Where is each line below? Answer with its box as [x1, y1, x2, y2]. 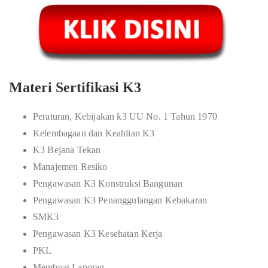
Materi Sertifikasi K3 [9, 80, 141, 95]
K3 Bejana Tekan [33, 145, 101, 155]
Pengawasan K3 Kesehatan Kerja [33, 229, 163, 239]
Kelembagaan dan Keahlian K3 [33, 128, 155, 138]
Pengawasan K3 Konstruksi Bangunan [33, 178, 183, 188]
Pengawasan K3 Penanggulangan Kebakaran [33, 195, 208, 205]
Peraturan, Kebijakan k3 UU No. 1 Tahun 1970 [33, 111, 217, 121]
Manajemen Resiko [33, 162, 108, 172]
